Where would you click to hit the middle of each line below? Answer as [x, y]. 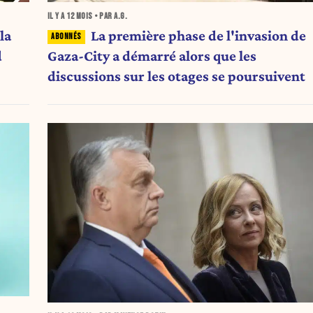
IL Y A [57, 17]
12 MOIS [80, 17]
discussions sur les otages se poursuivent [176, 76]
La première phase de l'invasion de [199, 35]
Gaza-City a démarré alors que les [152, 56]
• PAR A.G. [110, 17]
